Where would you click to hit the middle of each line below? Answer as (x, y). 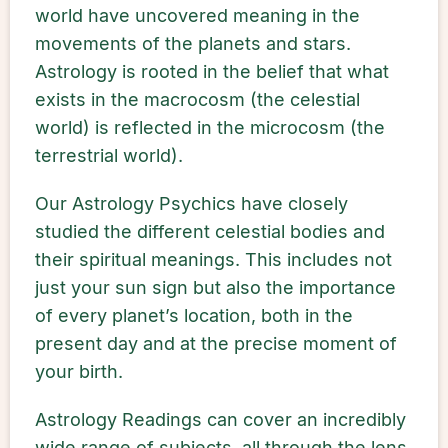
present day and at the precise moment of (216, 343)
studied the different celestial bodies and (210, 231)
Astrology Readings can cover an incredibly (220, 419)
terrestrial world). (109, 155)
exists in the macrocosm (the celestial (197, 99)
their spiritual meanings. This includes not (213, 259)
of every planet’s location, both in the (194, 315)
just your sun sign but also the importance (215, 287)
